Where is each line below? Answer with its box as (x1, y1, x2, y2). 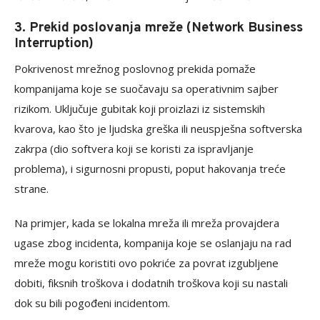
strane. (14, 181, 49, 196)
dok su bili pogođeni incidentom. (14, 296, 170, 310)
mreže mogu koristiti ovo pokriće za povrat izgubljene (14, 256, 279, 270)
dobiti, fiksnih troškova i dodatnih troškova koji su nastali (14, 276, 288, 290)
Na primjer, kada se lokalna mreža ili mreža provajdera (14, 216, 279, 230)
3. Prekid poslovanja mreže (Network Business (14, 19, 303, 36)
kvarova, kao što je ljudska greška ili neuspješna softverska (14, 121, 302, 136)
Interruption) (14, 35, 94, 52)
